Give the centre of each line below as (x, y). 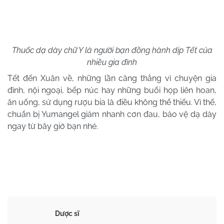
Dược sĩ (67, 214)
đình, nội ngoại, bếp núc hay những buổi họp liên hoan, (112, 90)
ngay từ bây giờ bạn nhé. (53, 126)
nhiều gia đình (112, 62)
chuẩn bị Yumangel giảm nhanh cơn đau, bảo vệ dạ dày (112, 114)
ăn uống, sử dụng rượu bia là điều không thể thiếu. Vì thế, (112, 102)
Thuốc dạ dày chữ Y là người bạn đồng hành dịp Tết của (112, 50)
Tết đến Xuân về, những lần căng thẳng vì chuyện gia (112, 78)
